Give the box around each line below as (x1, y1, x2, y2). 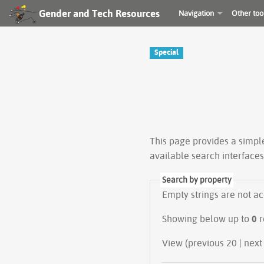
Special (154, 47, 179, 57)
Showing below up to (162, 212, 252, 225)
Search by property (162, 174, 232, 185)
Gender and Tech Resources (38, 7, 160, 19)
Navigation (178, 8, 214, 18)
